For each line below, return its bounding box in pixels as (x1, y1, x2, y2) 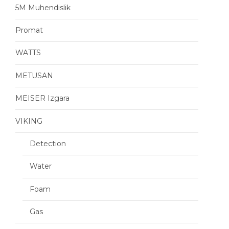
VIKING (15, 116, 42, 126)
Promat (15, 26, 43, 35)
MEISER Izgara (15, 94, 70, 103)
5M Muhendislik (15, 3, 71, 12)
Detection (30, 139, 66, 148)
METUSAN (15, 71, 53, 80)
